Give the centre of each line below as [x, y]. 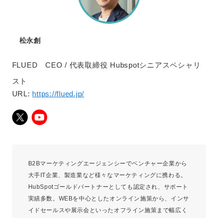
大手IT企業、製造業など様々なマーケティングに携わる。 [107, 175]
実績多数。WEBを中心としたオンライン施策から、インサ [109, 199]
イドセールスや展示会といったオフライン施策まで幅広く [108, 210]
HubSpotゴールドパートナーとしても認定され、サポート [108, 187]
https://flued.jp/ [58, 94]
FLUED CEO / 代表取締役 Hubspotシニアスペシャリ [106, 65]
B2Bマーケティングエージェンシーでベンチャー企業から [108, 164]
